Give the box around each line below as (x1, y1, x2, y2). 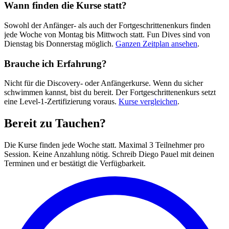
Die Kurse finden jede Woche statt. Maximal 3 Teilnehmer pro (4, 141, 204, 150)
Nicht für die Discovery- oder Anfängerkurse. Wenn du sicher (4, 79, 203, 88)
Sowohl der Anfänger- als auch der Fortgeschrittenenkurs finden (4, 20, 211, 30)
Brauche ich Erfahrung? (4, 58, 107, 69)
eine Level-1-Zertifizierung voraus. (4, 97, 119, 106)
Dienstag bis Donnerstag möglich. (4, 39, 116, 48)
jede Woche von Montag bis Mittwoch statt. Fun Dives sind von (4, 30, 210, 39)
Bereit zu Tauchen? (4, 117, 106, 130)
